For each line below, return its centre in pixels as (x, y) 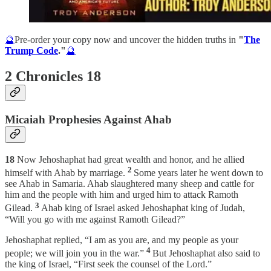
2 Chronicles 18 (53, 77)
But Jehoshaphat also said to (206, 253)
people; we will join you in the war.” (76, 253)
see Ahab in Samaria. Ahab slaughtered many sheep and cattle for (129, 184)
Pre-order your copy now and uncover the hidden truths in (126, 40)
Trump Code (31, 51)
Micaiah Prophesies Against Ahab (88, 120)
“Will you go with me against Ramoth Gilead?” (95, 219)
